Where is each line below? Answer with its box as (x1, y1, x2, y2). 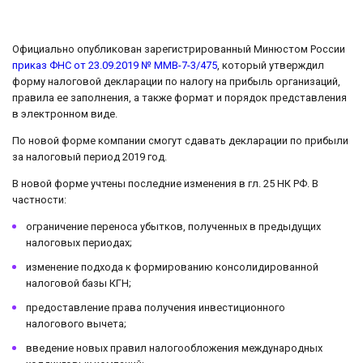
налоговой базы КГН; (26, 276, 131, 289)
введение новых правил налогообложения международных (26, 341, 322, 354)
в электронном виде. (12, 108, 117, 121)
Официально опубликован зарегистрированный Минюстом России (12, 43, 345, 56)
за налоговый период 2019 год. (12, 151, 167, 164)
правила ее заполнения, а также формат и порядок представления (12, 92, 347, 105)
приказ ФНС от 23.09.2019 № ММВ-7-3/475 (12, 59, 217, 72)
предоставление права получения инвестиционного (26, 301, 285, 314)
